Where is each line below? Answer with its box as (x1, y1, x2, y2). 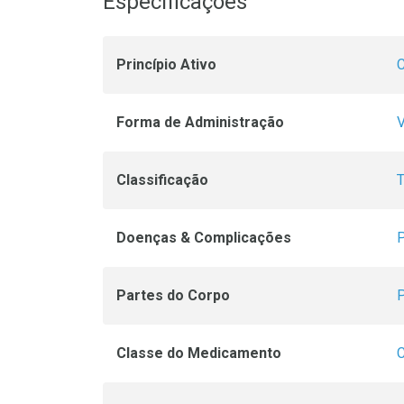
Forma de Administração (116, 113, 284, 131)
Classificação (116, 170, 208, 188)
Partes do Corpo (116, 286, 230, 304)
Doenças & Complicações (116, 228, 291, 246)
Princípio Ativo (116, 55, 216, 73)
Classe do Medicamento (116, 344, 281, 362)
